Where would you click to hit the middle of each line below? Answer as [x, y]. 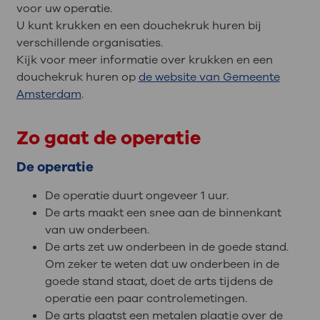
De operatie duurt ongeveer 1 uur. [136, 196]
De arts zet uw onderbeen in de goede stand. [166, 247]
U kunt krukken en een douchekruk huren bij [139, 26]
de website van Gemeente [209, 77]
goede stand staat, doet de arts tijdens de [159, 282]
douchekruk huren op [77, 77]
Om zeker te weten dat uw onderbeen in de [162, 265]
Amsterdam [49, 95]
